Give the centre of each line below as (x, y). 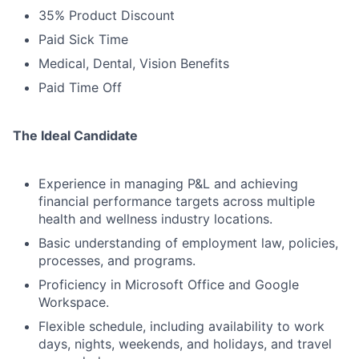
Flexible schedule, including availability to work (182, 327)
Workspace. (74, 303)
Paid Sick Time (83, 40)
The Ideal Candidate (75, 136)
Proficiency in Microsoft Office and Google (169, 285)
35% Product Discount (107, 16)
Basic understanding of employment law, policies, (188, 243)
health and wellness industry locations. (155, 219)
